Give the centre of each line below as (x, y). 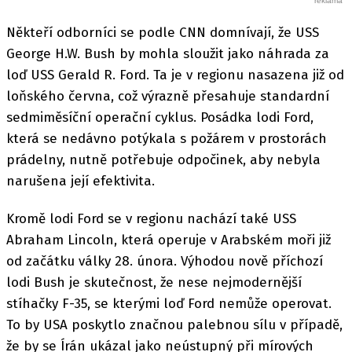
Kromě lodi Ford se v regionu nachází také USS (151, 218)
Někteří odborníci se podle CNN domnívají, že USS (163, 32)
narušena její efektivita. (81, 181)
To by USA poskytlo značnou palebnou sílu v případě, (174, 324)
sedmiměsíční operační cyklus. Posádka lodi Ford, (160, 117)
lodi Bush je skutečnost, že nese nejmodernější (154, 282)
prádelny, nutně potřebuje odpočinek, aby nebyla (163, 159)
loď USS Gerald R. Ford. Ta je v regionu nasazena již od (175, 75)
